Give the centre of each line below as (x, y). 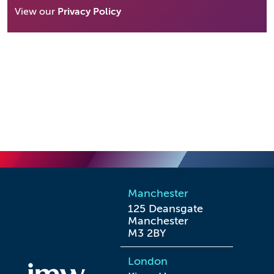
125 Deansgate (165, 209)
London (148, 261)
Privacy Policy (89, 12)
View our (36, 12)
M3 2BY (147, 233)
